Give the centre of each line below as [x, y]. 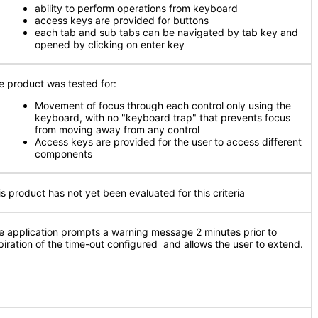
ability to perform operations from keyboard [136, 8]
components [64, 154]
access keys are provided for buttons [122, 20]
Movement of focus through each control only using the [163, 105]
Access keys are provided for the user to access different [168, 142]
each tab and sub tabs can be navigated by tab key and [166, 32]
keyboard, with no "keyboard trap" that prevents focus [163, 117]
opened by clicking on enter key [110, 44]
